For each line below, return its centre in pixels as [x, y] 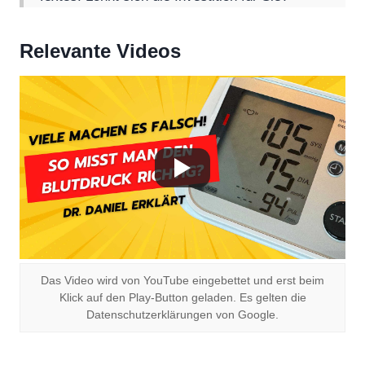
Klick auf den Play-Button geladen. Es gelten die [182, 298]
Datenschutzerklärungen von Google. [182, 315]
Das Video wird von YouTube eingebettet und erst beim [182, 281]
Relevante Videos [100, 51]
